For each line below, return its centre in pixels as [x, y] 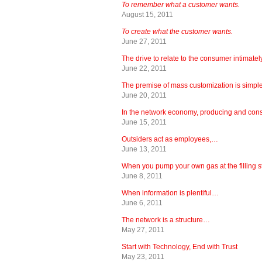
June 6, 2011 [142, 203]
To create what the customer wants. [177, 31]
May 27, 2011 [143, 230]
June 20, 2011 [144, 95]
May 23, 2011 [143, 256]
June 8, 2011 [142, 176]
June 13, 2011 [144, 149]
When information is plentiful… [170, 193]
